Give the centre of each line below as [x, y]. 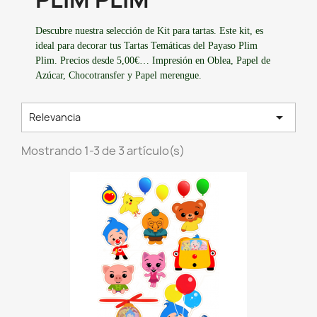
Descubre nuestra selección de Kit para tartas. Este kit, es [149, 31]
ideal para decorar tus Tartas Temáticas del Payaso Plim [146, 46]
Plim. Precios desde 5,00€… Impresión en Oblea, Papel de [153, 60]
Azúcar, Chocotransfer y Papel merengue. [119, 75]
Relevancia [55, 117]
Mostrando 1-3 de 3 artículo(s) [103, 151]
